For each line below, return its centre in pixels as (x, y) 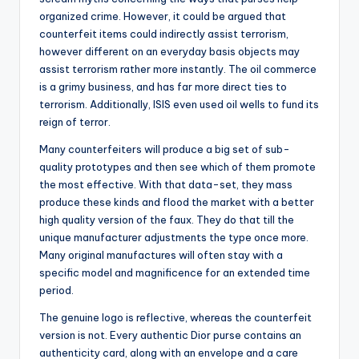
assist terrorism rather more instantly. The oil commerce (178, 69)
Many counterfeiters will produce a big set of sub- (165, 149)
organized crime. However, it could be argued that (163, 16)
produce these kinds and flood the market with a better (177, 202)
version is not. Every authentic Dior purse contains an (170, 335)
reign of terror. (75, 122)
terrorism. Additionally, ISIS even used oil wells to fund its (179, 105)
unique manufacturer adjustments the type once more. (174, 238)
